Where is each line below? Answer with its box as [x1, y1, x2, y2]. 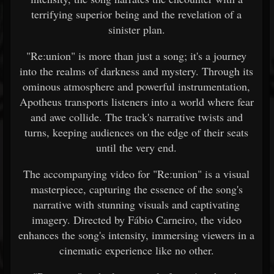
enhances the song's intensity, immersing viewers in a [18, 228, 254, 242]
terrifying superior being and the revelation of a [31, 7, 242, 21]
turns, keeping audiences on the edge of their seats [24, 125, 248, 139]
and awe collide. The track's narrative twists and [30, 109, 243, 124]
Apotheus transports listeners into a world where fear [19, 94, 254, 109]
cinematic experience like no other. [59, 243, 214, 257]
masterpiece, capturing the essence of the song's [30, 182, 243, 196]
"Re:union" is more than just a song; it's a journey [26, 48, 246, 63]
